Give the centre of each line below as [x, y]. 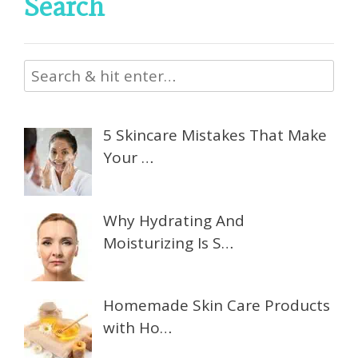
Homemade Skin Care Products [217, 306]
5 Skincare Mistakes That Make [215, 135]
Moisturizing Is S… [169, 243]
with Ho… [138, 328]
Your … [129, 157]
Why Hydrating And [174, 220]
